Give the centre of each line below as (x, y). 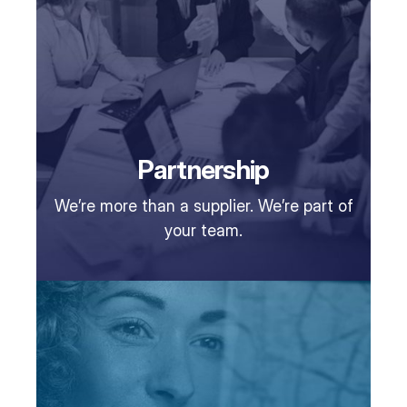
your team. (203, 231)
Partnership (203, 169)
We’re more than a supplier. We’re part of (203, 206)
